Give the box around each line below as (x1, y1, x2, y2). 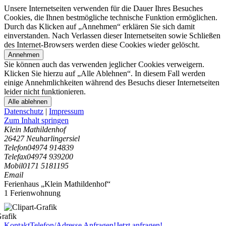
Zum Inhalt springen (4, 116, 69, 125)
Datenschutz (4, 107, 43, 116)
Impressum (49, 107, 84, 116)
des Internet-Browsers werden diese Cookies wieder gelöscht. (4, 40, 200, 49)
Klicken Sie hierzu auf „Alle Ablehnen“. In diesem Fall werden (4, 69, 205, 78)
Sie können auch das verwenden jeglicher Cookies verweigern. (4, 60, 204, 69)
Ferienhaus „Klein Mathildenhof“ (4, 180, 110, 188)
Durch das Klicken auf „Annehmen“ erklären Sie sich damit (4, 22, 195, 31)
